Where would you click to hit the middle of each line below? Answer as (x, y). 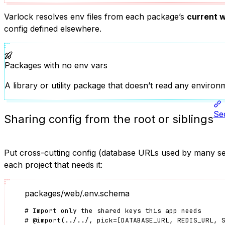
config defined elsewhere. (53, 28)
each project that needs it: (53, 164)
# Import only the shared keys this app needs (113, 210)
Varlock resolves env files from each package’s (95, 16)
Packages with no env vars (56, 65)
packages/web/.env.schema (77, 193)
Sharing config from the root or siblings (109, 119)
